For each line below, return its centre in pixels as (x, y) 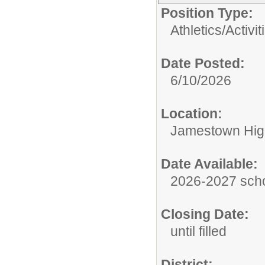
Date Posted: (203, 63)
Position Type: (207, 13)
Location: (192, 113)
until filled (198, 231)
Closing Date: (205, 214)
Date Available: (209, 164)
